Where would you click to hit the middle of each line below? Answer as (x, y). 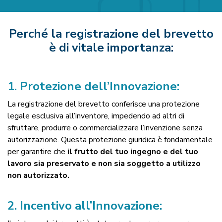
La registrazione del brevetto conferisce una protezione (104, 104)
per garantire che (37, 151)
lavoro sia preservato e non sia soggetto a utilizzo (104, 163)
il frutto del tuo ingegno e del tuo (133, 151)
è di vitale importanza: (111, 47)
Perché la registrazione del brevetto (111, 33)
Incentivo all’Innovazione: (91, 205)
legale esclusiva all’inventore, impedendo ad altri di (96, 116)
